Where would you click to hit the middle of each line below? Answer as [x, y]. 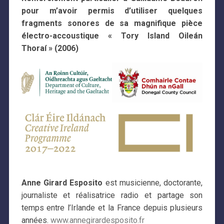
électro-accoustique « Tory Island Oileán [112, 36]
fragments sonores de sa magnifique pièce [112, 23]
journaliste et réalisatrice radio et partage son [112, 195]
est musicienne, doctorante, [153, 182]
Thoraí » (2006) [50, 48]
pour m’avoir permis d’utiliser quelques [112, 11]
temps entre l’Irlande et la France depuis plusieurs [112, 207]
